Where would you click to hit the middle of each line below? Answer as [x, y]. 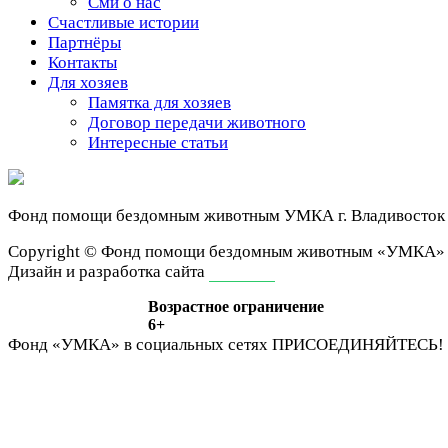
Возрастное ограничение [235, 306]
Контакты [82, 62]
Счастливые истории [123, 22]
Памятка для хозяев [159, 102]
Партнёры [84, 42]
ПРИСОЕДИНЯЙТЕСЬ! [358, 344]
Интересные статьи [158, 142]
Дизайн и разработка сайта [108, 271]
